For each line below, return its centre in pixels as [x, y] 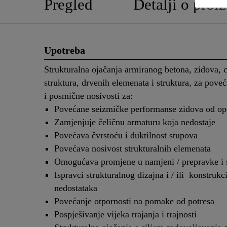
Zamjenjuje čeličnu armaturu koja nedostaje [135, 122]
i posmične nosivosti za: [88, 96]
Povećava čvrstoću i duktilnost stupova [126, 136]
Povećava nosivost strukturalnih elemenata [133, 149]
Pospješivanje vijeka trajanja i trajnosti [125, 215]
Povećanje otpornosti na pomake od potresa [134, 201]
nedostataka [76, 188]
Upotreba [65, 50]
